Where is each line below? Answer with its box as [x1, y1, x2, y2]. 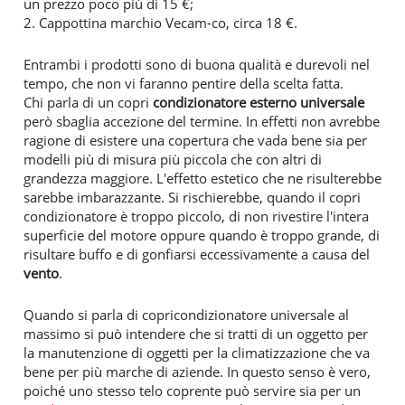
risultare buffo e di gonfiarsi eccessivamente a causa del [24, 244, 370, 263]
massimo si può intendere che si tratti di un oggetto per [24, 324, 368, 343]
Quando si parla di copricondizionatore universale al [24, 305, 349, 324]
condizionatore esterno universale [153, 92, 364, 111]
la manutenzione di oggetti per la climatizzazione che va [24, 343, 370, 362]
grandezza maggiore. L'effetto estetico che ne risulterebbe [24, 168, 381, 187]
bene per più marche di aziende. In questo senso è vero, [24, 362, 371, 381]
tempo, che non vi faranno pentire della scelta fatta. [24, 73, 344, 92]
